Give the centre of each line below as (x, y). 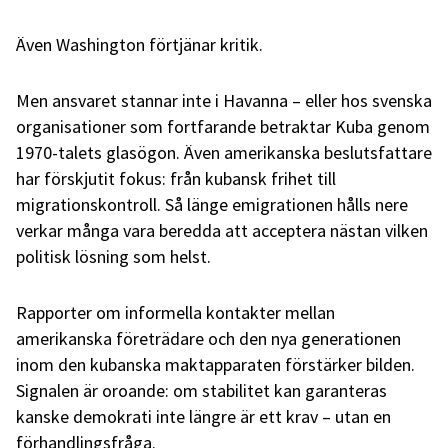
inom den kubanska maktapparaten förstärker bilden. (215, 364)
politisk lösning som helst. (113, 256)
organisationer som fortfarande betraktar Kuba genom (223, 126)
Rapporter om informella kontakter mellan (175, 312)
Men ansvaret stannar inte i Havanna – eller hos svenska (224, 100)
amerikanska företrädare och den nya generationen (208, 338)
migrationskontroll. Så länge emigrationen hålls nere (212, 204)
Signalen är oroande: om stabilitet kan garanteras (201, 390)
